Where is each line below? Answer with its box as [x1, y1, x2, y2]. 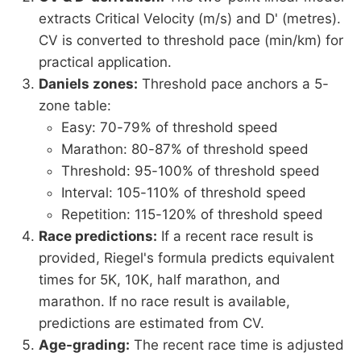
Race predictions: [39, 228, 157, 245]
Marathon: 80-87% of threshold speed [61, 141, 309, 158]
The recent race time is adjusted [130, 337, 344, 354]
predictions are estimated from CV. [39, 315, 264, 332]
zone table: [39, 98, 111, 114]
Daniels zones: [39, 76, 138, 93]
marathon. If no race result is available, [39, 293, 290, 310]
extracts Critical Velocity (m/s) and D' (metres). [39, 10, 341, 27]
